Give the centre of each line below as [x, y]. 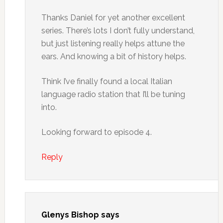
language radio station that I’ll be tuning [113, 94]
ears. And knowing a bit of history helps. [113, 56]
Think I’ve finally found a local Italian [107, 81]
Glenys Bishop [70, 215]
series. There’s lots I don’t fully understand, [118, 31]
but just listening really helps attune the [113, 44]
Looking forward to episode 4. [96, 132]
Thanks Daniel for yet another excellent [113, 18]
